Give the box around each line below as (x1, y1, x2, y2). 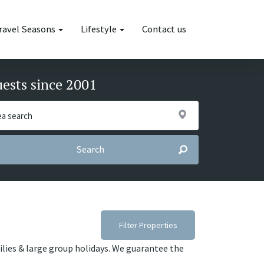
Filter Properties (118, 220, 177, 230)
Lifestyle (81, 23, 118, 35)
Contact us (142, 23, 186, 35)
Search (75, 143, 104, 156)
